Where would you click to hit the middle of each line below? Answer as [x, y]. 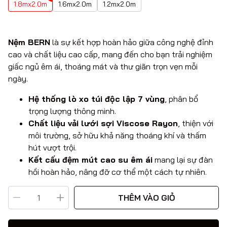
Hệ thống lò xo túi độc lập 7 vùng [97, 99]
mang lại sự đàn [183, 160]
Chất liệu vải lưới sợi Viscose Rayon [103, 123]
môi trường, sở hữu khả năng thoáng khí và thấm [117, 136]
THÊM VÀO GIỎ [146, 198]
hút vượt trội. [52, 148]
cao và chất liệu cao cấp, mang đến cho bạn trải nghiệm [110, 54]
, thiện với [196, 123]
